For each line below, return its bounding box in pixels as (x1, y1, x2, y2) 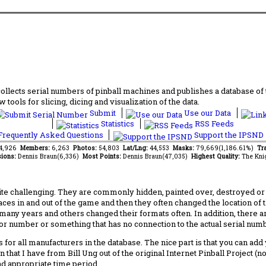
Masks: (172, 143, 196, 152)
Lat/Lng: (122, 143, 150, 152)
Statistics (99, 118, 136, 129)
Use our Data (182, 107, 233, 118)
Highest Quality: (191, 151, 242, 160)
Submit (88, 107, 118, 118)
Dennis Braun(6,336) (17, 151, 83, 160)
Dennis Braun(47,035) (122, 151, 191, 160)
